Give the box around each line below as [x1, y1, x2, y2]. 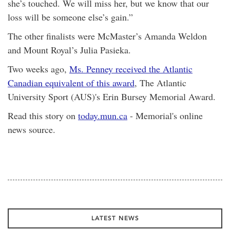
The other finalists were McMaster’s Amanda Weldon [8, 30, 207, 42]
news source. [8, 123, 55, 136]
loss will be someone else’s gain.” [8, 11, 133, 23]
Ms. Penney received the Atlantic [69, 63, 193, 75]
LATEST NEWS [91, 215, 139, 222]
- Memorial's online [127, 109, 203, 122]
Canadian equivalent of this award [8, 76, 135, 89]
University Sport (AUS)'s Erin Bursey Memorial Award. [8, 90, 216, 103]
